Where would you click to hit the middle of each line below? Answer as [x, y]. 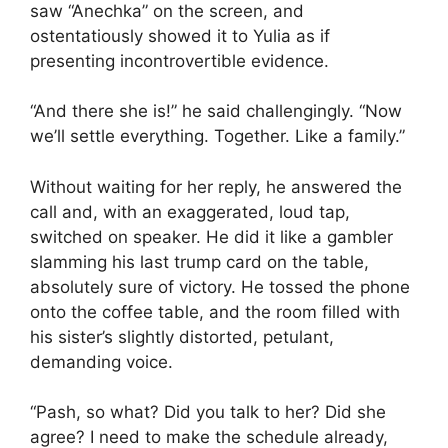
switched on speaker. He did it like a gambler [211, 236]
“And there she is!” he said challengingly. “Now [216, 111]
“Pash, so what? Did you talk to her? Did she [208, 412]
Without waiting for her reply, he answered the [216, 186]
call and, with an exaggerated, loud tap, [190, 211]
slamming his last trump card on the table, [199, 261]
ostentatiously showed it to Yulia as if [180, 35]
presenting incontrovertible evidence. [179, 60]
